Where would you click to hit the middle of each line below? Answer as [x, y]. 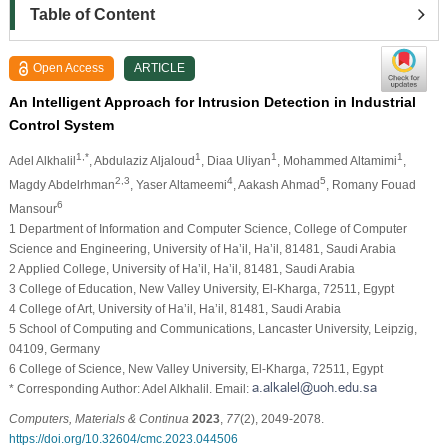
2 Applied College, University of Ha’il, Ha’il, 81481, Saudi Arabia [181, 268]
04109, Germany [54, 348]
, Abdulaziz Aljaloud [141, 160]
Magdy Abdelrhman [61, 184]
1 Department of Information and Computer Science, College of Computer [207, 228]
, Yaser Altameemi [178, 184]
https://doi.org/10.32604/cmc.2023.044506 [123, 438]
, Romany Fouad [370, 184]
